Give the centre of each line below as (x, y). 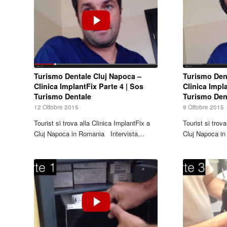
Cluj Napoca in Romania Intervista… (89, 134)
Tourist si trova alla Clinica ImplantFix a (92, 123)
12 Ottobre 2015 (56, 107)
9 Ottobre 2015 (204, 107)
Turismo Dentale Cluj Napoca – (88, 76)
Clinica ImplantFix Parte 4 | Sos (89, 86)
